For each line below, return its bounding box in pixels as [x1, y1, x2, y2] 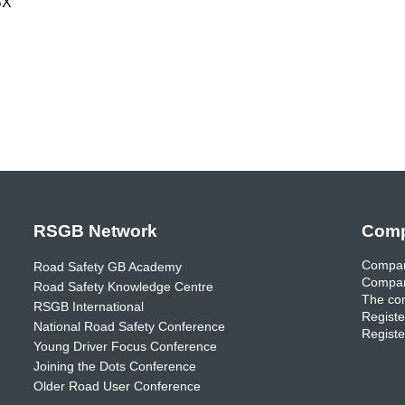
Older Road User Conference [33, 378, 201, 393]
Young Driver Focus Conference [33, 338, 217, 353]
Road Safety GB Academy [33, 259, 182, 274]
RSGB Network [33, 221, 157, 241]
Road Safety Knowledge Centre [33, 278, 213, 294]
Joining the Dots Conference [33, 358, 196, 373]
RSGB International [33, 298, 144, 314]
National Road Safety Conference [33, 318, 225, 334]
